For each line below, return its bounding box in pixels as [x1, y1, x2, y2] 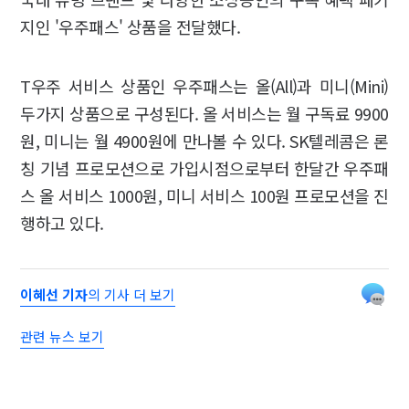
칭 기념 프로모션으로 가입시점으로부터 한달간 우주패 [20, 155, 389, 180]
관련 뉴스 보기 [20, 326, 105, 346]
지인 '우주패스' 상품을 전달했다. [20, 14, 241, 38]
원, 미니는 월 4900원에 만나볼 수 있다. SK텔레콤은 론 [20, 128, 389, 152]
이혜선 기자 [20, 284, 89, 304]
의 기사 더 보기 [88, 284, 176, 304]
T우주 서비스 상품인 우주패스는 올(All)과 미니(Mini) [20, 73, 389, 98]
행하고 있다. [20, 210, 104, 235]
